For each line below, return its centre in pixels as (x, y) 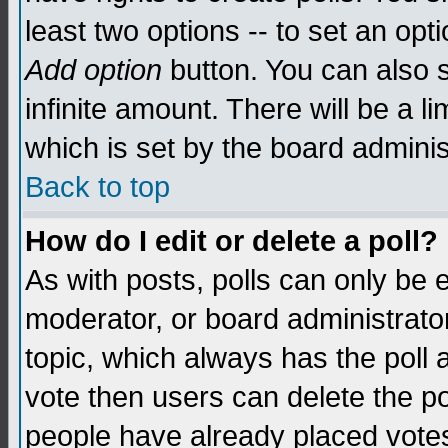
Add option (93, 70)
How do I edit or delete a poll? (231, 241)
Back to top (97, 187)
